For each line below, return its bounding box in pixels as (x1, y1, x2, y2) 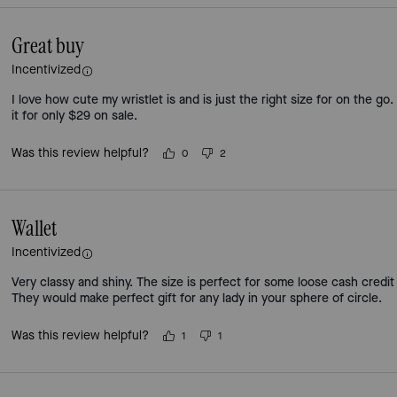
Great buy (12, 35, 85, 58)
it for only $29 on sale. (12, 107, 138, 124)
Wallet (12, 218, 58, 240)
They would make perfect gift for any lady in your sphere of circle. (12, 290, 383, 307)
